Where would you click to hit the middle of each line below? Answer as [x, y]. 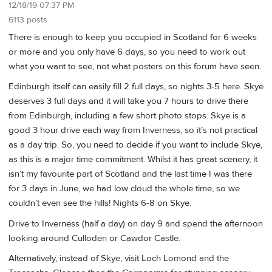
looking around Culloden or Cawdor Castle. [94, 238]
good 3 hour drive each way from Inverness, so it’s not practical [133, 131]
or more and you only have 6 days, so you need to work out [127, 52]
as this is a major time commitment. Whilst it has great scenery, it [133, 160]
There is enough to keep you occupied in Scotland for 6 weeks [133, 38]
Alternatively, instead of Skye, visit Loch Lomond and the [119, 259]
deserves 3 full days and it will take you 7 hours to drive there [128, 101]
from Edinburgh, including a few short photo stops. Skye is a [127, 116]
